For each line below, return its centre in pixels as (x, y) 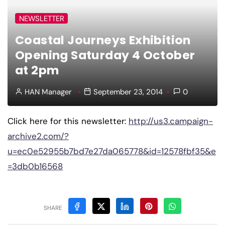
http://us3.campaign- (171, 121)
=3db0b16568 (35, 166)
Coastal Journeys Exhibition (103, 40)
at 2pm (37, 70)
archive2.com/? (38, 136)
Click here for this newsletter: (68, 121)
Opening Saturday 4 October (105, 55)
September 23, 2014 (127, 92)
